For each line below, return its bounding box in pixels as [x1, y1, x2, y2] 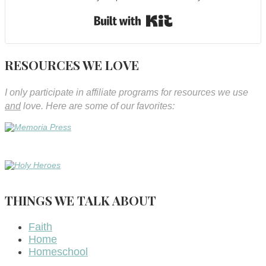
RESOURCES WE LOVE [5, 56, 139, 73]
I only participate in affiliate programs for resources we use [5, 87, 248, 97]
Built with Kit [172, 9, 231, 22]
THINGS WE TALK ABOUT [5, 191, 156, 208]
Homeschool [28, 245, 88, 258]
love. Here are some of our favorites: [21, 100, 175, 111]
